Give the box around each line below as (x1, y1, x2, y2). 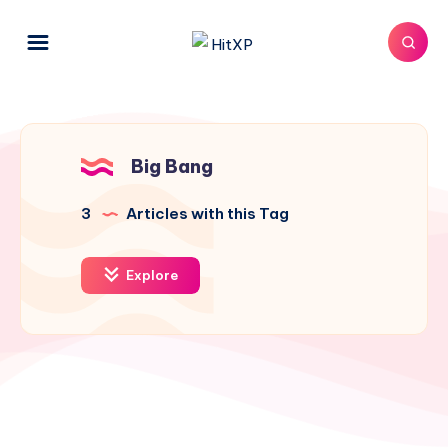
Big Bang (131, 155, 213, 178)
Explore (123, 267, 178, 283)
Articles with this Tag (123, 204, 289, 223)
